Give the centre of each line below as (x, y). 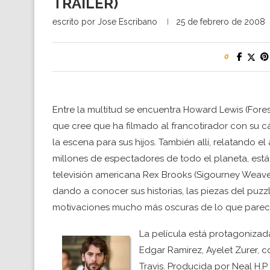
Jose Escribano (127, 22)
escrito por (75, 22)
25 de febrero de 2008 (221, 22)
